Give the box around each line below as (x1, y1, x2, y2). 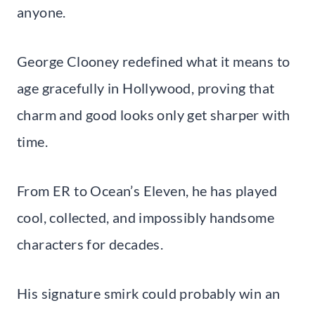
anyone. (17, 3, 66, 20)
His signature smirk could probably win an (17, 284, 281, 302)
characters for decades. (17, 235, 164, 252)
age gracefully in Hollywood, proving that (17, 79, 275, 96)
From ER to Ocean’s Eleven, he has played (17, 181, 277, 199)
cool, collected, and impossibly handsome (17, 208, 274, 226)
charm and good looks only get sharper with (17, 105, 290, 123)
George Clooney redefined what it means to (17, 52, 290, 70)
